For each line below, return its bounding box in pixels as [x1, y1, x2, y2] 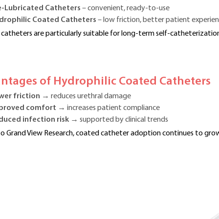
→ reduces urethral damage [40, 92, 131, 101]
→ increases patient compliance [56, 104, 160, 112]
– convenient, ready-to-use [81, 4, 170, 13]
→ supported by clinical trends [70, 116, 168, 124]
